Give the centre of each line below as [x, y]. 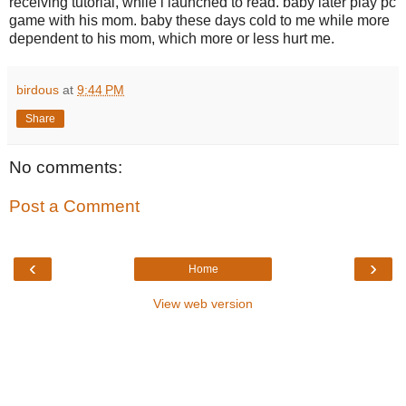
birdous [38, 89]
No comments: [66, 167]
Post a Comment [74, 207]
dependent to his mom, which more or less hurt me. [172, 38]
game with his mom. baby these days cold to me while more [199, 20]
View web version [203, 303]
